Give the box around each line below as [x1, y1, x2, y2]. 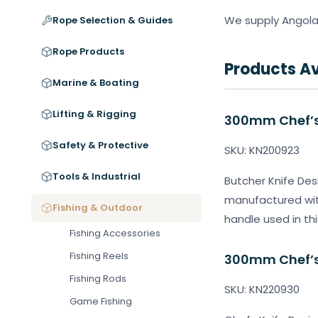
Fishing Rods [70, 272, 126, 285]
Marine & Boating [53, 76, 139, 89]
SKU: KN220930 [224, 282, 300, 297]
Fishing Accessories [70, 226, 160, 240]
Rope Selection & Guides [53, 13, 172, 27]
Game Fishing [70, 295, 132, 308]
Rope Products [53, 45, 124, 58]
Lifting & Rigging [53, 107, 136, 121]
